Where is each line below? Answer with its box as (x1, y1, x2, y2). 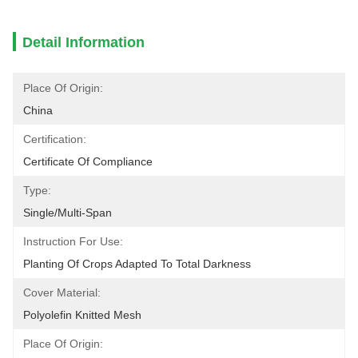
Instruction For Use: (23, 235, 123, 248)
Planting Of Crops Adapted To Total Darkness (23, 257, 251, 270)
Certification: (23, 133, 86, 145)
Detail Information (22, 34, 145, 50)
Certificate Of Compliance (23, 155, 153, 168)
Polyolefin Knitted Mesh (23, 308, 141, 321)
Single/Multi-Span (23, 206, 112, 219)
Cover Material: (23, 286, 101, 299)
